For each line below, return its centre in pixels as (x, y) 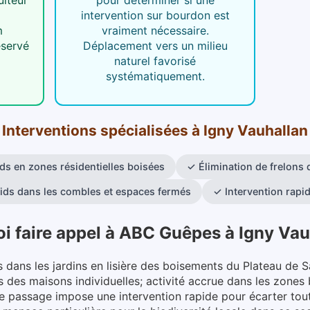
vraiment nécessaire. (155, 30)
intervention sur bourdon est (155, 15)
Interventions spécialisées (95, 130)
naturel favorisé (155, 61)
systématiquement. (155, 76)
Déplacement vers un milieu (155, 45)
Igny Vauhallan (256, 130)
